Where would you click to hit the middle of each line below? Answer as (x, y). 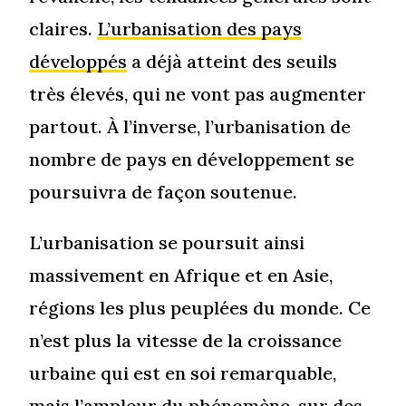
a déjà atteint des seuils (232, 62)
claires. (63, 29)
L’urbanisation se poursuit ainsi (167, 243)
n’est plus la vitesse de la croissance (186, 341)
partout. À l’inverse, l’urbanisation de (190, 127)
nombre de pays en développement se (192, 159)
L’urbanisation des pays (200, 29)
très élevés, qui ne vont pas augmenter (198, 94)
